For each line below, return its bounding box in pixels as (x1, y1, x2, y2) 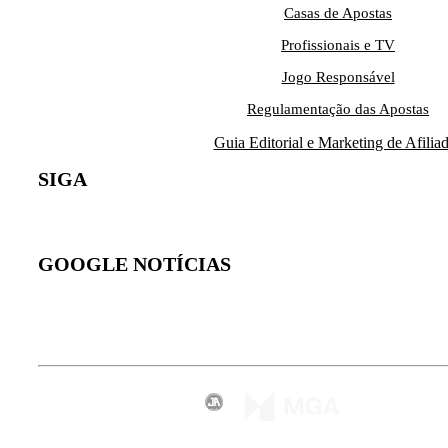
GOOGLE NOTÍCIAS (38, 253, 231, 276)
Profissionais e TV (281, 37, 395, 54)
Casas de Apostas (284, 5, 392, 22)
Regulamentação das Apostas (247, 101, 429, 118)
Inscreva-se (59, 312, 142, 332)
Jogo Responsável (281, 69, 395, 86)
